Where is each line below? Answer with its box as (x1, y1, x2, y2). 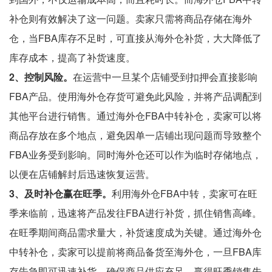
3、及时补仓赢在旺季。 (9, 186, 112, 200)
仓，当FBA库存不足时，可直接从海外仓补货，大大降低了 (9, 30, 262, 45)
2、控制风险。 (9, 69, 73, 84)
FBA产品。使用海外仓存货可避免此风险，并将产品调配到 (9, 89, 262, 103)
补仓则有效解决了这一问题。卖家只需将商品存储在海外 (9, 11, 252, 25)
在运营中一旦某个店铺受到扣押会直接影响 (73, 69, 257, 84)
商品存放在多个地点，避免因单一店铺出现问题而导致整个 (9, 127, 262, 142)
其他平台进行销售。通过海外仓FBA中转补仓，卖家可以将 (9, 108, 262, 123)
